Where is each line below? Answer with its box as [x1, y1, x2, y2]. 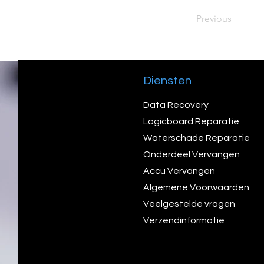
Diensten [143, 75, 192, 87]
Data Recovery [143, 100, 209, 110]
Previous [196, 13, 232, 24]
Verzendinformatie [143, 216, 225, 225]
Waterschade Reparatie [143, 133, 252, 143]
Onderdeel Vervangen [143, 150, 240, 159]
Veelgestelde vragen [143, 199, 235, 209]
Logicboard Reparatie [143, 117, 241, 126]
